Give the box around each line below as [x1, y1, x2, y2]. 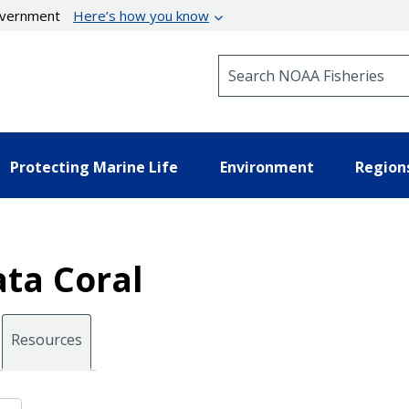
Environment [219, 156, 314, 177]
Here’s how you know [73, 6, 210, 25]
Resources [11, 329, 82, 350]
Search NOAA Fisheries [217, 54, 366, 71]
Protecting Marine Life [10, 156, 178, 177]
